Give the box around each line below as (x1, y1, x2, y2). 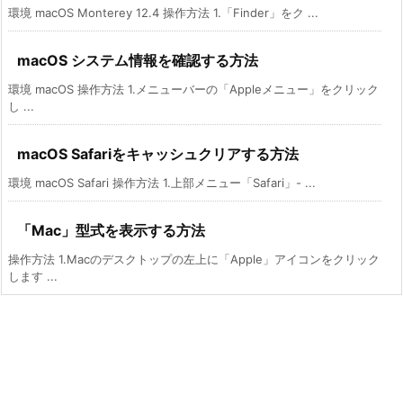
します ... (8, 269, 58, 284)
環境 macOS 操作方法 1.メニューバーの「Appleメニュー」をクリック (8, 82, 379, 97)
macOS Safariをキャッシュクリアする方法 (17, 145, 299, 164)
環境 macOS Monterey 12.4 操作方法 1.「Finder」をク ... (8, 5, 318, 21)
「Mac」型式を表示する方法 (17, 221, 205, 240)
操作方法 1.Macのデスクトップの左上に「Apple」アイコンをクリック (8, 252, 380, 267)
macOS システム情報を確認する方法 (17, 51, 258, 70)
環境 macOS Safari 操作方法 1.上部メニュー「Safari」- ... (8, 175, 316, 191)
